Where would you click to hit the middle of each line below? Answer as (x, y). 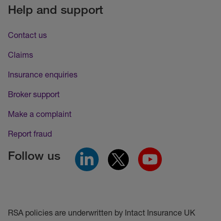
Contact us (27, 35)
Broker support (34, 94)
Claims (20, 55)
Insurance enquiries (43, 74)
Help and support (55, 9)
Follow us (34, 155)
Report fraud (30, 134)
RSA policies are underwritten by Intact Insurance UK (102, 213)
